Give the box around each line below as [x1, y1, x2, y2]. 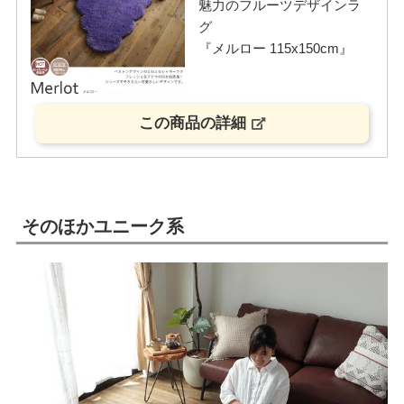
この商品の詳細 [138, 115, 246, 133]
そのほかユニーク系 [21, 216, 184, 236]
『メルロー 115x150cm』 [197, 41, 353, 57]
